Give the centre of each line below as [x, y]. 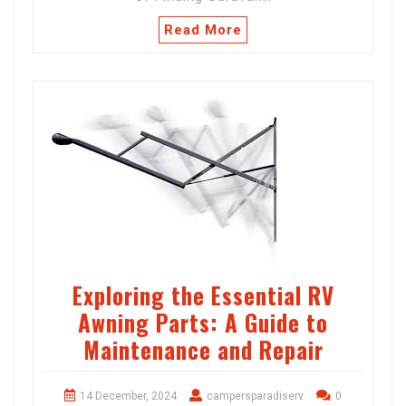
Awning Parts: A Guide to [203, 323]
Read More [203, 30]
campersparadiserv [255, 396]
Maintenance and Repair [203, 350]
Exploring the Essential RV [203, 295]
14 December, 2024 [128, 396]
